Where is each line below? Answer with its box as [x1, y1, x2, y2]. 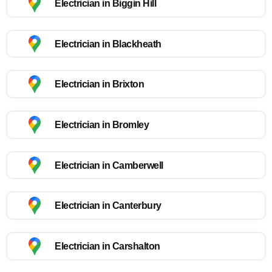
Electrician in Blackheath [55, 38, 161, 49]
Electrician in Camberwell [55, 160, 163, 171]
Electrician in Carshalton [55, 240, 160, 251]
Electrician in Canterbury [55, 200, 161, 211]
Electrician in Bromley [55, 119, 149, 130]
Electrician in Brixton [55, 79, 144, 90]
